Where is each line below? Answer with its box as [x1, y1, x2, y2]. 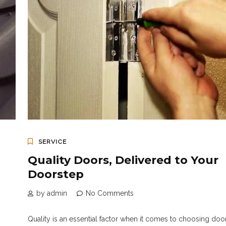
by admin [36, 189, 67, 198]
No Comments [85, 189, 134, 198]
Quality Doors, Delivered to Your [27, 153, 218, 167]
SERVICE [38, 138, 67, 146]
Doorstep [27, 167, 84, 182]
